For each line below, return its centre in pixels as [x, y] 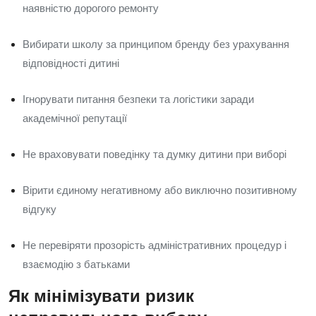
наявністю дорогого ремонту [91, 8]
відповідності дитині [71, 63]
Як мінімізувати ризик [101, 296]
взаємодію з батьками [76, 264]
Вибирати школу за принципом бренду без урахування [156, 44]
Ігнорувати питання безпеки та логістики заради [138, 99]
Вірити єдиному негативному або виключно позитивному [160, 190]
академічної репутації [75, 118]
